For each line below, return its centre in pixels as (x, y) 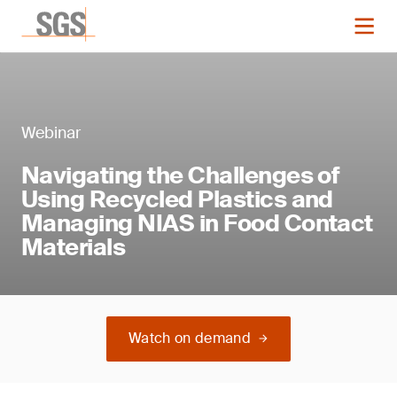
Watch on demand (190, 338)
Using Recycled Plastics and (177, 199)
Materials (74, 247)
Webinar (51, 133)
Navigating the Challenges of (181, 175)
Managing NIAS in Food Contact (197, 223)
